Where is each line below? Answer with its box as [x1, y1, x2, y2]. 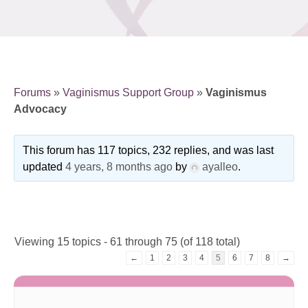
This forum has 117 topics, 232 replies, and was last [22, 144, 274, 157]
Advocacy [14, 103, 67, 115]
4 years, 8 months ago [65, 161, 173, 173]
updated [22, 161, 65, 173]
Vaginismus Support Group [63, 87, 194, 99]
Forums [14, 87, 51, 99]
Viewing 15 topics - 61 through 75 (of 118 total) [14, 236, 240, 248]
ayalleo [201, 161, 238, 173]
